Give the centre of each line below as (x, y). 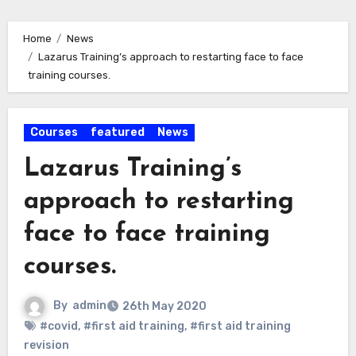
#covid (58, 327)
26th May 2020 (164, 307)
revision (46, 346)
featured (117, 133)
